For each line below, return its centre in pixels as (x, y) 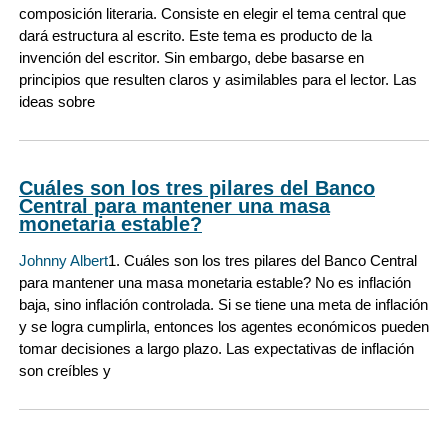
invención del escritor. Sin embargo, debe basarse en (191, 58)
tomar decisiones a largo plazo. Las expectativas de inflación (216, 348)
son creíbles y (65, 370)
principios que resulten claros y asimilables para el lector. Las (218, 80)
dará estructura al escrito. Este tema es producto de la (195, 36)
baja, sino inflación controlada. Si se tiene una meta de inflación (223, 304)
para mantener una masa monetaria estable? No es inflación (215, 282)
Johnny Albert (63, 260)
